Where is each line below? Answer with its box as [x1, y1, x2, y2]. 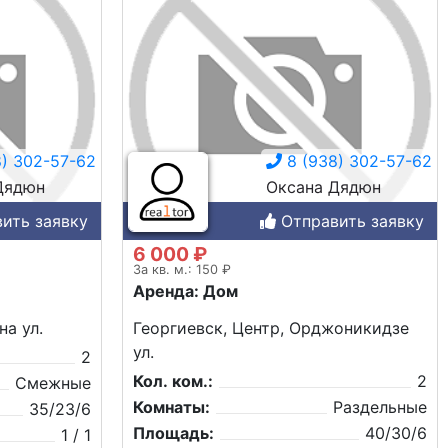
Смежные [15, 372, 91, 393]
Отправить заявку [276, 210, 424, 231]
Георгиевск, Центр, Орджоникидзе [133, 317, 409, 338]
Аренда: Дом [133, 280, 238, 301]
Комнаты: [133, 396, 210, 417]
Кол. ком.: [133, 370, 213, 391]
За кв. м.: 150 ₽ [133, 261, 231, 277]
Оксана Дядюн [266, 176, 381, 197]
